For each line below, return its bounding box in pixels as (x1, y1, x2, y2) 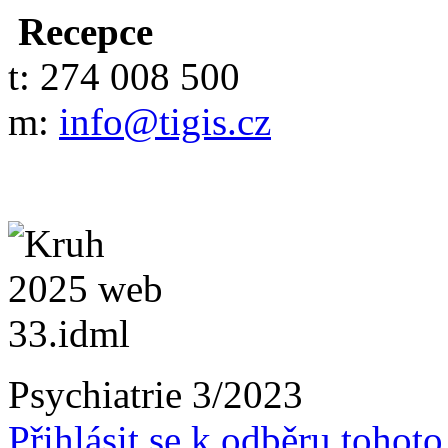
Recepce (8, 9, 153, 53)
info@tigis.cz (59, 99, 271, 143)
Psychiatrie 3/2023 (8, 372, 303, 416)
